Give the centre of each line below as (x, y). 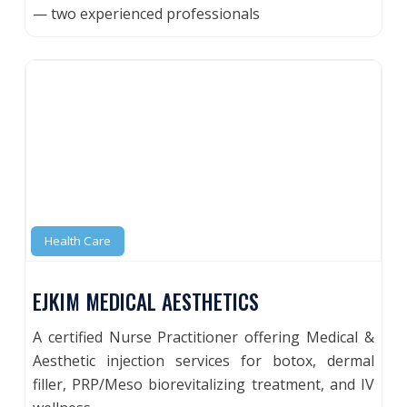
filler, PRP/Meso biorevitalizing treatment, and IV (203, 384)
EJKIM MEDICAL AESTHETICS (146, 301)
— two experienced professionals (147, 14)
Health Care (78, 240)
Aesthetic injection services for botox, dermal (203, 360)
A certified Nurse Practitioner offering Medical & (203, 337)
